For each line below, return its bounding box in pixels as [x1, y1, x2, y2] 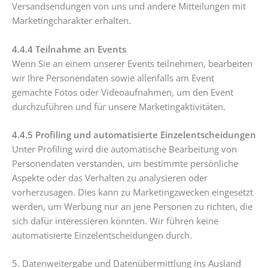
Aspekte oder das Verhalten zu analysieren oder [12, 172, 208, 184]
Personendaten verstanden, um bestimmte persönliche [12, 157, 238, 170]
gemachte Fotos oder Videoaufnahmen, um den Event [12, 86, 233, 98]
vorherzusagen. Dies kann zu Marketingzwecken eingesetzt [12, 186, 253, 199]
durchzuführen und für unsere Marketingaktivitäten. [12, 100, 226, 112]
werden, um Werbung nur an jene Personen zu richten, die [12, 200, 252, 213]
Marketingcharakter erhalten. [12, 14, 131, 27]
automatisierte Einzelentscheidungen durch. [12, 229, 192, 242]
